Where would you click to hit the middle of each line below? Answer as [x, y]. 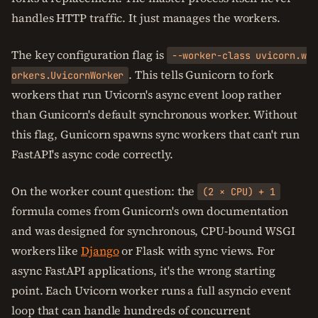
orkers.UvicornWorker [68, 75]
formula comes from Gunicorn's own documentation [150, 211]
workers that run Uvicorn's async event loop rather [147, 94]
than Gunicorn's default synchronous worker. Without [154, 114]
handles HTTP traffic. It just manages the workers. [146, 18]
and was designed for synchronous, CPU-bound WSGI [154, 231]
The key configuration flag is [89, 55]
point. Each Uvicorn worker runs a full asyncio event [151, 290]
